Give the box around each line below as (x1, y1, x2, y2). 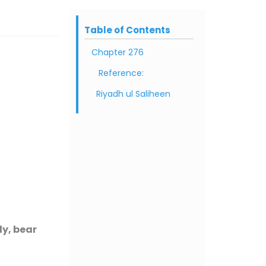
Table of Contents (84, 24, 170, 37)
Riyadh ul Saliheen (96, 88, 173, 100)
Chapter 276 (91, 46, 144, 59)
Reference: (96, 67, 146, 80)
